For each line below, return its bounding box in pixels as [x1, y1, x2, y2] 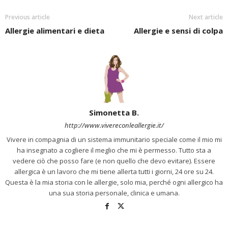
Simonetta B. [89, 107, 139, 118]
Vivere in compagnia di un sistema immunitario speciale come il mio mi [6, 135, 222, 145]
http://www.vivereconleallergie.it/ [64, 121, 164, 130]
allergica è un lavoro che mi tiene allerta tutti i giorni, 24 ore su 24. [14, 167, 214, 177]
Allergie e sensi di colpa [134, 25, 223, 36]
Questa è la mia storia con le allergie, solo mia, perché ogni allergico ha [5, 178, 223, 187]
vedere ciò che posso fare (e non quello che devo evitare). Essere [13, 156, 215, 166]
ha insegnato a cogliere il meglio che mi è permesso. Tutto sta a [17, 146, 211, 155]
